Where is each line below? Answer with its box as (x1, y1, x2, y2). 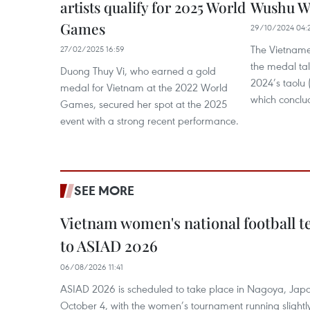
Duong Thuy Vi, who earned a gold (60, 64, 216, 77)
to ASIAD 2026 (60, 235, 158, 256)
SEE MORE (74, 182, 134, 199)
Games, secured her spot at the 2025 (60, 97, 227, 111)
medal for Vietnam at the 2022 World (60, 80, 228, 94)
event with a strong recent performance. (60, 113, 239, 127)
